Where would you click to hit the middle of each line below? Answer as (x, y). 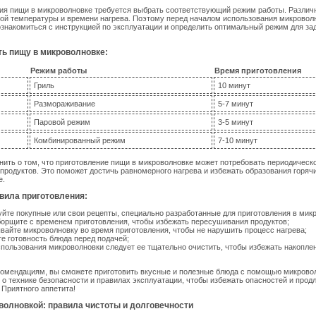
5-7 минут (236, 104)
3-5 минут (236, 122)
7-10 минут (238, 140)
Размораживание (65, 104)
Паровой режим (62, 122)
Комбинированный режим (80, 140)
